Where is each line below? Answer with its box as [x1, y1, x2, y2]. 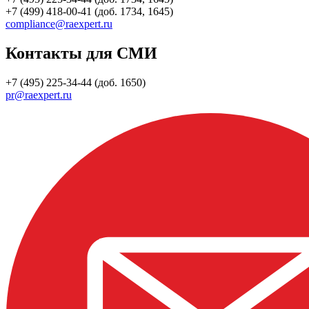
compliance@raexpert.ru [6, 18, 112, 30]
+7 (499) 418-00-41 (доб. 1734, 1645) [6, 6, 173, 18]
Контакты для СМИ [6, 44, 157, 63]
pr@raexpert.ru [6, 89, 72, 101]
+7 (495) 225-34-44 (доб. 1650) [6, 77, 146, 89]
